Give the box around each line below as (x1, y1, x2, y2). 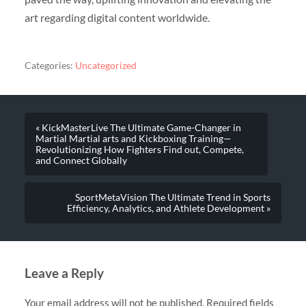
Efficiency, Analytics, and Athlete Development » (67, 203, 271, 214)
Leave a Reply (24, 265, 104, 281)
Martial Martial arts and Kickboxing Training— (35, 133, 232, 145)
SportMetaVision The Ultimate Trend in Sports (75, 192, 271, 204)
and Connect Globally (35, 155, 127, 167)
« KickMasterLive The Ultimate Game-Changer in (35, 122, 241, 134)
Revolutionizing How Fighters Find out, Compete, (35, 144, 244, 156)
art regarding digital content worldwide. (24, 10, 210, 24)
